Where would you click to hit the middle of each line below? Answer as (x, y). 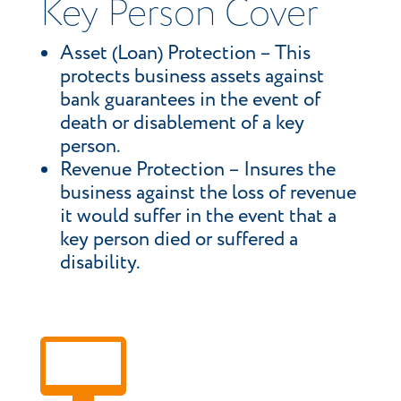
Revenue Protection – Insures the (197, 170)
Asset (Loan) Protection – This (185, 54)
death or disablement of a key (182, 124)
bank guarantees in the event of (190, 100)
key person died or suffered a (179, 240)
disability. (100, 263)
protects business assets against (192, 77)
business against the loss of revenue (208, 193)
